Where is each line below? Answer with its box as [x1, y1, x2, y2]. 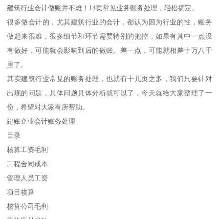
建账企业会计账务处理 [7, 117, 76, 126]
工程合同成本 [7, 160, 48, 168]
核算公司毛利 [7, 202, 48, 211]
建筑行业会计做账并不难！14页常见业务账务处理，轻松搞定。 [7, 4, 199, 12]
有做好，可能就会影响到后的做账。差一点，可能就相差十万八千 [7, 46, 212, 55]
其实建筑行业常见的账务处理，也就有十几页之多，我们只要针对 [7, 75, 212, 83]
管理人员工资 [7, 174, 48, 182]
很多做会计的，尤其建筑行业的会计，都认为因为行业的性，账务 [7, 18, 212, 26]
